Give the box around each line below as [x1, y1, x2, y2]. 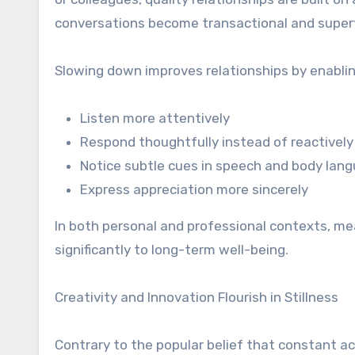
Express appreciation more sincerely [80, 181, 308, 197]
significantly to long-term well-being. [55, 242, 288, 258]
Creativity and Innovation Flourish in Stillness [55, 289, 338, 305]
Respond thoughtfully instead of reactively [80, 134, 353, 150]
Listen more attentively [80, 110, 230, 126]
